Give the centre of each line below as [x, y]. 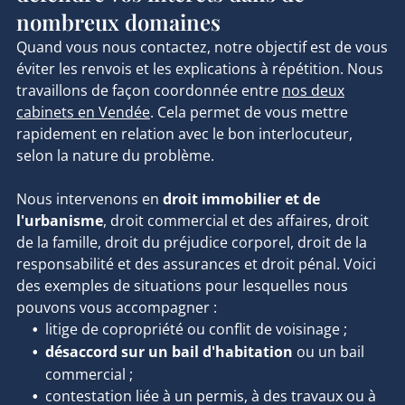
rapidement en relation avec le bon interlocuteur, [184, 134]
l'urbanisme [59, 221]
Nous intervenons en [87, 199]
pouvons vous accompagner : [116, 308]
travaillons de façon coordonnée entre [147, 91]
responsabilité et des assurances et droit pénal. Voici [196, 264]
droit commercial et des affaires [219, 221]
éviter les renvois [74, 69]
